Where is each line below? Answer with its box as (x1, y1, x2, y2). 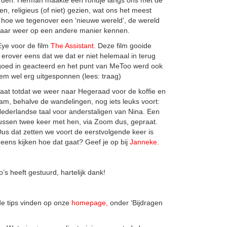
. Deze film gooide (94, 41, 152, 50)
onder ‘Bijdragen (108, 198, 163, 207)
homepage (71, 198, 106, 207)
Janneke (130, 137, 157, 146)
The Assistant (51, 41, 94, 50)
